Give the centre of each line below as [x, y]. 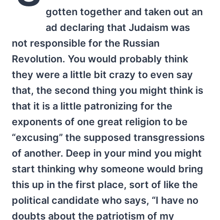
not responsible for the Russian [86, 43]
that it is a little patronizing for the [92, 106]
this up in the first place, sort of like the [105, 185]
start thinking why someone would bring [108, 169]
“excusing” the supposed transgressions [108, 137]
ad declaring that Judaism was [118, 27]
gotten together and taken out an [124, 12]
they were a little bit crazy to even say [102, 75]
